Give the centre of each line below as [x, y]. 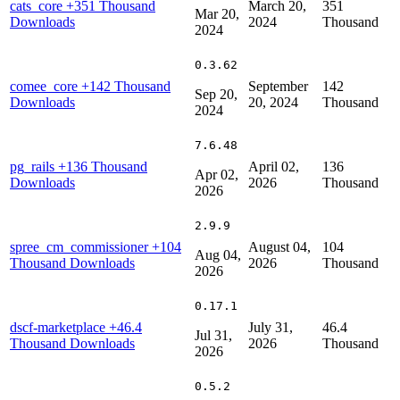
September [278, 87]
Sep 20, [216, 95]
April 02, [274, 167]
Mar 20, [217, 14]
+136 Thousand [103, 167]
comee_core [46, 87]
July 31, [271, 328]
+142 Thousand [126, 87]
